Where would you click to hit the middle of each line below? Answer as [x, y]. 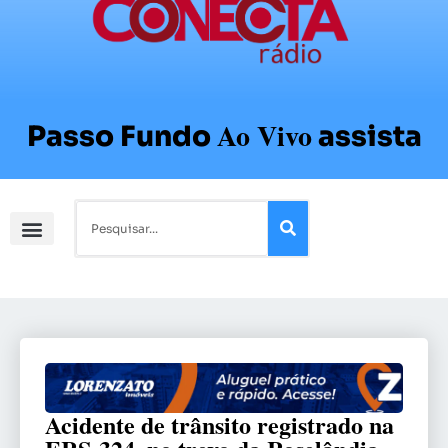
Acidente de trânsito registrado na [219, 425]
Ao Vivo [264, 136]
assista [369, 137]
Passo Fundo [118, 137]
